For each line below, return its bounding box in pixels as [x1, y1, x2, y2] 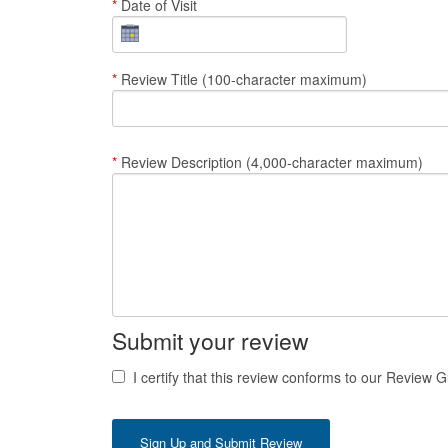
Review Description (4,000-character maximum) [117, 152, 423, 173]
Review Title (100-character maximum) [117, 69, 367, 90]
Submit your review [112, 324, 309, 358]
